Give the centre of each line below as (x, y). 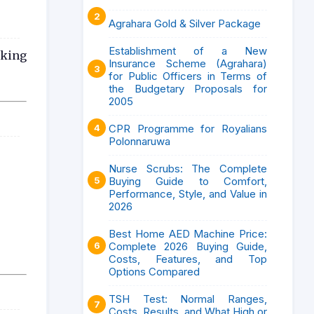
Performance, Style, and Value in (188, 194)
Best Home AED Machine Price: (188, 234)
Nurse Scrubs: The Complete (188, 169)
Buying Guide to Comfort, (188, 181)
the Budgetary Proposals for (188, 89)
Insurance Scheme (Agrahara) (188, 63)
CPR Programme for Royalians (188, 129)
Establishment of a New (188, 51)
